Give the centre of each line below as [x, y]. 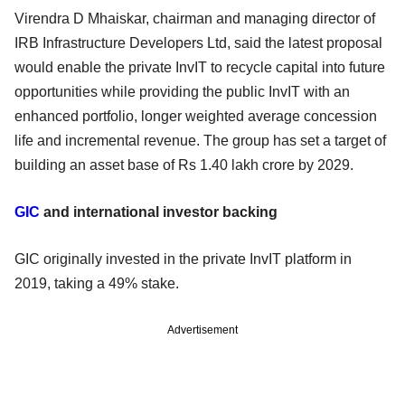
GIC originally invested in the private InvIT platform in [183, 259]
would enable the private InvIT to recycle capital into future [200, 68]
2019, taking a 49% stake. [99, 284]
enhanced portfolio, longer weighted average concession [196, 117]
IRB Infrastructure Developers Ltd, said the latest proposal [198, 43]
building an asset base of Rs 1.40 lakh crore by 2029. [184, 165]
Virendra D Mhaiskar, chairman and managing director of [195, 19]
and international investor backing [159, 212]
